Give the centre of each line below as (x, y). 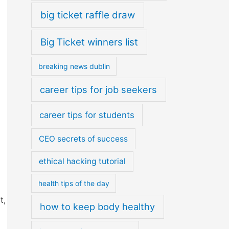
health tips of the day (74, 184)
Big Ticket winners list (89, 42)
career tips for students (87, 115)
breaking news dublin (74, 66)
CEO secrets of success (83, 139)
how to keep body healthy (98, 207)
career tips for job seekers (99, 90)
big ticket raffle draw (88, 15)
